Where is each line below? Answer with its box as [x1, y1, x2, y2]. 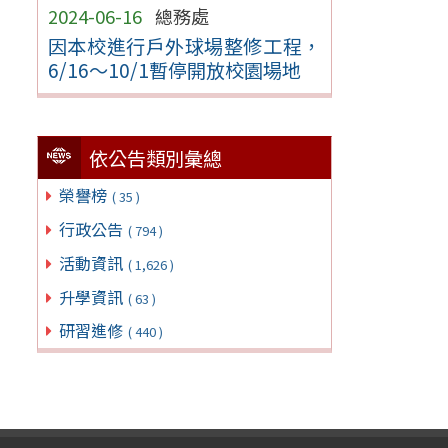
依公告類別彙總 [89, 144, 223, 173]
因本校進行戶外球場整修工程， [47, 31, 322, 60]
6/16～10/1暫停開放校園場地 [47, 55, 301, 84]
